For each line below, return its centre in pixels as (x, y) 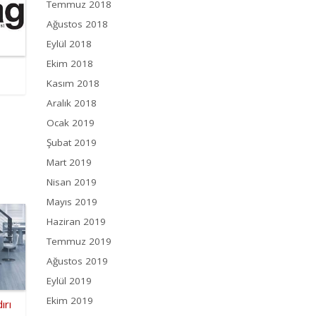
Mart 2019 (69, 163)
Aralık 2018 (72, 103)
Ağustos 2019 (77, 261)
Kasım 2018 (73, 84)
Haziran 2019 (76, 222)
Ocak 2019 (71, 123)
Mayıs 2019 (72, 202)
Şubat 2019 (72, 143)
